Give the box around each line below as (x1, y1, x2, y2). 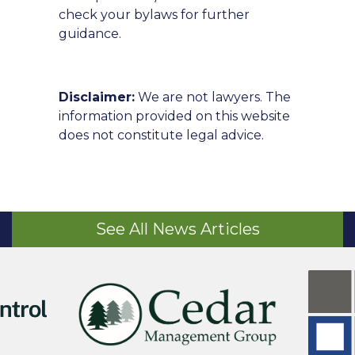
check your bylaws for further (59, 7, 250, 22)
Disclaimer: (59, 90, 135, 105)
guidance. (59, 26, 121, 41)
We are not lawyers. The (135, 90, 291, 105)
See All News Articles (95, 219, 260, 239)
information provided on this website (59, 109, 290, 124)
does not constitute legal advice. (59, 128, 264, 143)
